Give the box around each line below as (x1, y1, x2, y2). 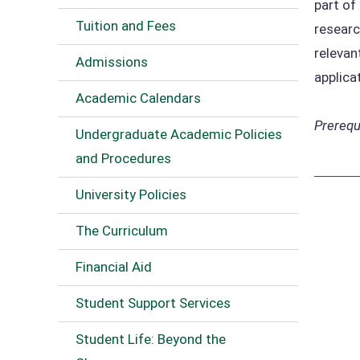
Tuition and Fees (76, 18, 176, 34)
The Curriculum (76, 223, 168, 239)
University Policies (76, 186, 186, 202)
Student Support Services (76, 295, 231, 311)
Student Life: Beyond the (76, 331, 226, 347)
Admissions (76, 54, 148, 70)
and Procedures (76, 150, 171, 166)
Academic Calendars (76, 90, 201, 106)
